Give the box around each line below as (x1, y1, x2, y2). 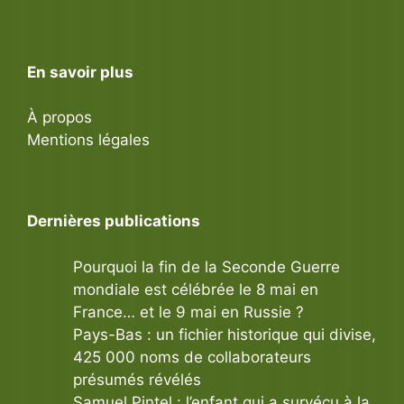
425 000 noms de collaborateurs (73, 347, 311, 366)
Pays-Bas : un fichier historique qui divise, (73, 325, 376, 344)
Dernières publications (27, 212, 200, 230)
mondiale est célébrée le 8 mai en (73, 280, 318, 298)
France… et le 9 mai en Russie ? (73, 302, 304, 321)
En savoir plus (27, 62, 133, 81)
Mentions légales (27, 131, 150, 149)
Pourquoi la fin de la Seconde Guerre (73, 257, 340, 276)
